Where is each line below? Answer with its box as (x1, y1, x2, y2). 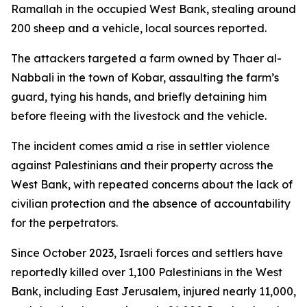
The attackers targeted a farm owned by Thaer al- (11, 51, 282, 65)
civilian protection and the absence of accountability (11, 197, 291, 210)
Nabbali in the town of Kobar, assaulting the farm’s (11, 71, 279, 84)
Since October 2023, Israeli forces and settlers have (11, 246, 283, 260)
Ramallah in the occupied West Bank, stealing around (11, 2, 296, 16)
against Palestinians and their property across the (11, 158, 273, 172)
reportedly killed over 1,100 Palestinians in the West (11, 265, 282, 279)
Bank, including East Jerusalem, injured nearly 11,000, (11, 284, 296, 298)
